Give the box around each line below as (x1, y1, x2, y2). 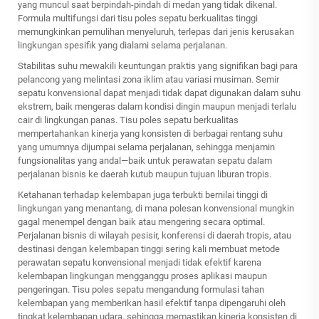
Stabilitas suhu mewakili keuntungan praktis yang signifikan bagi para (18, 61, 298, 72)
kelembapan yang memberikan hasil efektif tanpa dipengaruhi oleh (18, 298, 286, 309)
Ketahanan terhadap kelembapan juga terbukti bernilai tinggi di (18, 189, 268, 201)
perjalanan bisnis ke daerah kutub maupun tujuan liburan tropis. (18, 169, 271, 180)
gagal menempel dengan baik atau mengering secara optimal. (18, 216, 265, 228)
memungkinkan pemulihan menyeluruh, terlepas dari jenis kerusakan (18, 26, 294, 38)
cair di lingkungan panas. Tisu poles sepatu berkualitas (18, 115, 239, 126)
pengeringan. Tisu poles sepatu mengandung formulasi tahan (18, 284, 264, 296)
